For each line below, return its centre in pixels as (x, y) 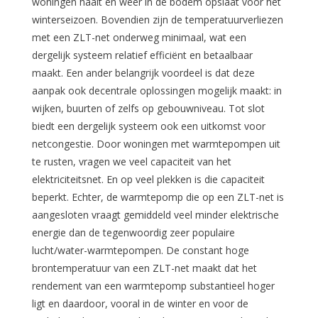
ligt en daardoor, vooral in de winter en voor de (140, 304)
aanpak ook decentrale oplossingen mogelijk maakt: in (157, 91)
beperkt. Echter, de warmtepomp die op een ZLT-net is (158, 197)
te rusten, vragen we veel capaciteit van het (131, 162)
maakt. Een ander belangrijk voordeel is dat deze (143, 73)
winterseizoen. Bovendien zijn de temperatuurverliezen (157, 20)
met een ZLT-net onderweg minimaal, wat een (139, 38)
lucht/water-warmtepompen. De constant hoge (140, 251)
